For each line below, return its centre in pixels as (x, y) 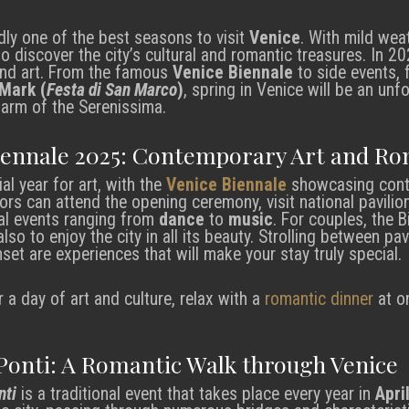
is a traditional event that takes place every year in (196, 394)
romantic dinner (319, 299)
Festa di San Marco (112, 89)
